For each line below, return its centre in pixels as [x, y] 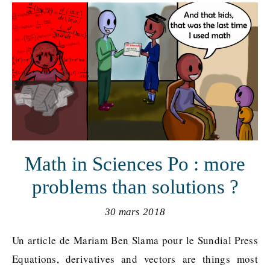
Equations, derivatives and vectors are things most [135, 259]
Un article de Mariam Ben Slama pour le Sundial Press [16, 240]
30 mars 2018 [135, 212]
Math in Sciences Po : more [135, 164]
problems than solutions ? [135, 187]
